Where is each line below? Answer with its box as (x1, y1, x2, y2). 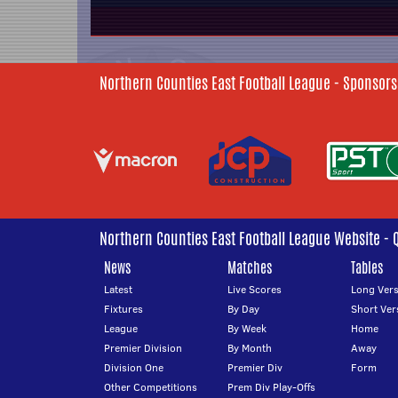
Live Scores (227, 282, 282, 297)
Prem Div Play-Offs (227, 379, 315, 394)
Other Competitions (104, 379, 197, 394)
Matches (227, 258, 272, 278)
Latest (104, 282, 132, 297)
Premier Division (104, 340, 182, 355)
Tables (350, 258, 383, 278)
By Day (227, 301, 259, 316)
